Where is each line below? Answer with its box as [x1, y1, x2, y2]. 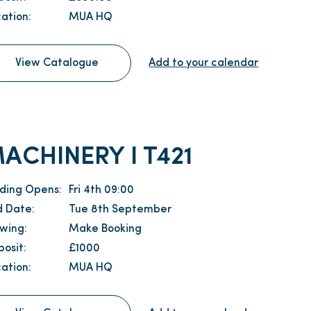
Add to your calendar [149, 58, 259, 69]
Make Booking [69, 223, 142, 235]
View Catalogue [15, 58, 99, 69]
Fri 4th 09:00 [69, 184, 135, 196]
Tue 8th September [69, 203, 172, 215]
